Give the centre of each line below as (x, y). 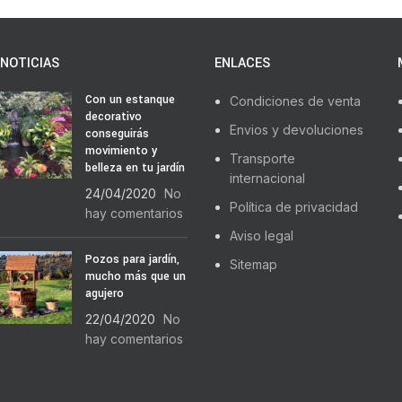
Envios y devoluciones (297, 129)
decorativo (113, 116)
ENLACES (242, 63)
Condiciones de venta (295, 100)
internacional (267, 178)
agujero (104, 293)
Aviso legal (262, 235)
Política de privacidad (294, 206)
